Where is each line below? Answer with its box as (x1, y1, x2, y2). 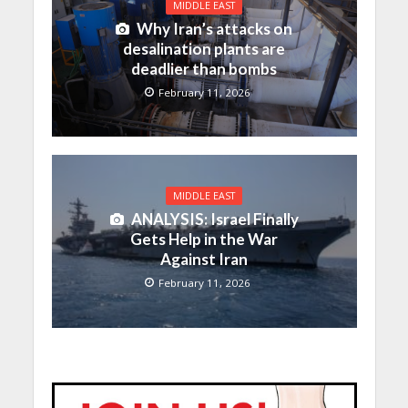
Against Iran (160, 249, 248, 269)
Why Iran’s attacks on (137, 19, 292, 39)
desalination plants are (123, 39, 285, 59)
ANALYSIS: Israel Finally (130, 209, 299, 229)
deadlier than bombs (131, 59, 277, 79)
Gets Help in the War (130, 229, 278, 249)
